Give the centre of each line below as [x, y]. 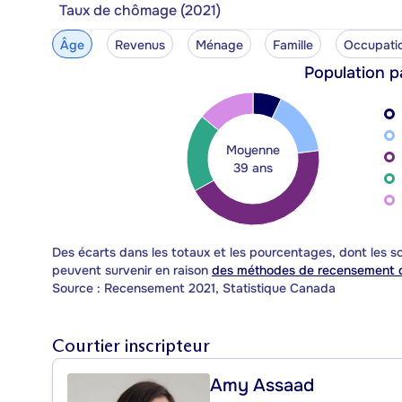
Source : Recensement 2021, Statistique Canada [194, 288]
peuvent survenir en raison [132, 270]
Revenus [140, 44]
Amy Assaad [262, 385]
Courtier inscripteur [131, 345]
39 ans [253, 167]
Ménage [219, 44]
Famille [293, 44]
